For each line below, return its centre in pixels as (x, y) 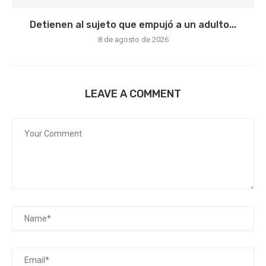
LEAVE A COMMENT (133, 94)
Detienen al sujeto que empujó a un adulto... (133, 25)
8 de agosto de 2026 (133, 39)
